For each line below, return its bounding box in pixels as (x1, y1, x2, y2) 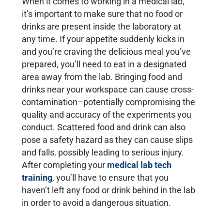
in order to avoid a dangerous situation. (22, 198, 171, 208)
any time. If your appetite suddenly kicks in (22, 34, 185, 45)
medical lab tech (107, 160, 171, 170)
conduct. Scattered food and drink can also (22, 123, 186, 133)
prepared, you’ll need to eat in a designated (22, 60, 186, 70)
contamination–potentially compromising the (22, 97, 195, 108)
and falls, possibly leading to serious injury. (22, 148, 184, 158)
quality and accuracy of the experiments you (22, 110, 191, 120)
